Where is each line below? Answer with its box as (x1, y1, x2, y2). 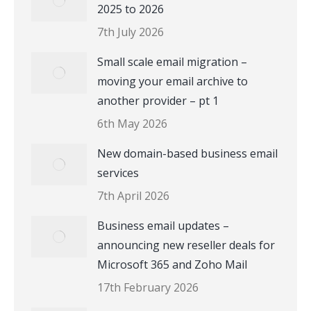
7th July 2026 (97, 24, 164, 40)
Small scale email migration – (97, 54, 247, 69)
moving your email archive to (97, 74, 248, 89)
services (97, 165, 139, 180)
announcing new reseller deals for (97, 237, 275, 253)
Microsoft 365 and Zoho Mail (97, 257, 247, 272)
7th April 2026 (97, 188, 169, 203)
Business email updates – (97, 218, 229, 233)
